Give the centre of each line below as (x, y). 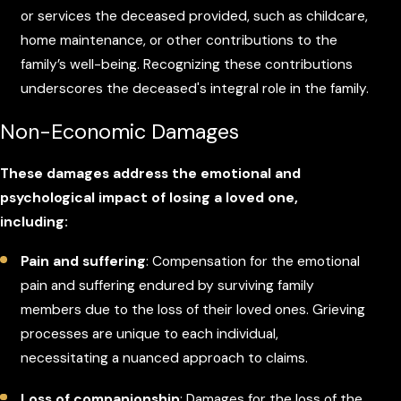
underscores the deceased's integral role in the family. (195, 89)
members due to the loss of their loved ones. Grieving (193, 310)
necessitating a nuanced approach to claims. (165, 358)
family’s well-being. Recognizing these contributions (187, 65)
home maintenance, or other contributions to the (179, 41)
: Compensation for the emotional (253, 262)
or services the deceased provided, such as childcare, (195, 17)
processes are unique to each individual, (150, 334)
